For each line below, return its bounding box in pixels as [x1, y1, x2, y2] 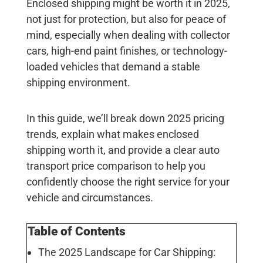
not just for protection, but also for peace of [26, 12, 226, 25]
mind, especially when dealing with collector [26, 28, 230, 41]
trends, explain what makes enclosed [26, 127, 199, 140]
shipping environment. [26, 76, 130, 89]
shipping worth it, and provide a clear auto [26, 143, 220, 156]
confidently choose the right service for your [26, 175, 230, 188]
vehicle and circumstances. [26, 191, 153, 204]
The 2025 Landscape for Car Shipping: [38, 245, 215, 258]
